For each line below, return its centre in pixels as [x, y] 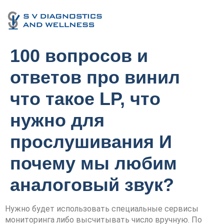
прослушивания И [91, 142]
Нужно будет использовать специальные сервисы [102, 209]
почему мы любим [93, 163]
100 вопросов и [79, 56]
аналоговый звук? [92, 185]
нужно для [57, 120]
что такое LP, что [85, 99]
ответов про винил [95, 77]
